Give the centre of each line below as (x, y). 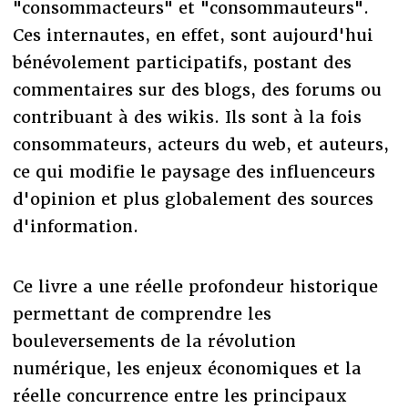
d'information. (75, 226)
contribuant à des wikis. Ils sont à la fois (187, 117)
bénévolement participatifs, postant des (182, 62)
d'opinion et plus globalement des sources (193, 199)
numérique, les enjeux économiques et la (187, 368)
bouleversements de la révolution (154, 341)
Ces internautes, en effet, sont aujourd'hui (193, 35)
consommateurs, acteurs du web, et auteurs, (200, 144)
